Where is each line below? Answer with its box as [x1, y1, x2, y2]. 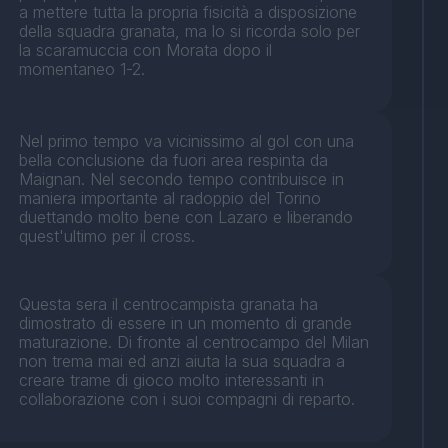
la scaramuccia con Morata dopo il [19, 40, 273, 61]
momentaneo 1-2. [19, 59, 146, 80]
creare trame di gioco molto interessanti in [19, 370, 325, 391]
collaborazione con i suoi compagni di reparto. [19, 389, 356, 410]
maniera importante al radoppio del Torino [19, 188, 322, 209]
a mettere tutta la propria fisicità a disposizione [19, 2, 358, 23]
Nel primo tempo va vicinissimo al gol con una [19, 131, 355, 152]
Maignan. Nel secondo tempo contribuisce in [19, 169, 345, 190]
